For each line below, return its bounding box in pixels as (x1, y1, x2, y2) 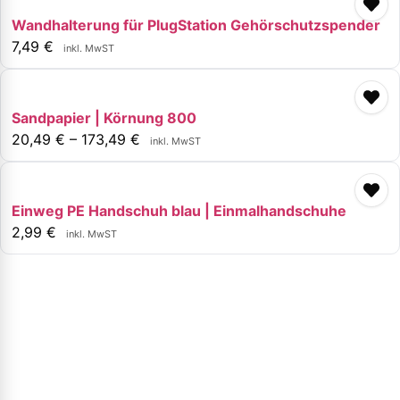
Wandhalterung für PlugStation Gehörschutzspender (12, 15, 380, 34)
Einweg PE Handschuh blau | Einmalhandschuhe (12, 201, 346, 220)
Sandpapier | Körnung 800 (12, 108, 196, 127)
